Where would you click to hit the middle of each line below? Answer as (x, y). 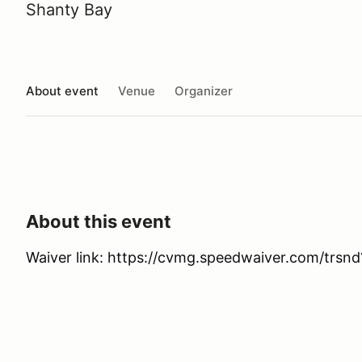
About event (62, 90)
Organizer (204, 90)
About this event (99, 221)
